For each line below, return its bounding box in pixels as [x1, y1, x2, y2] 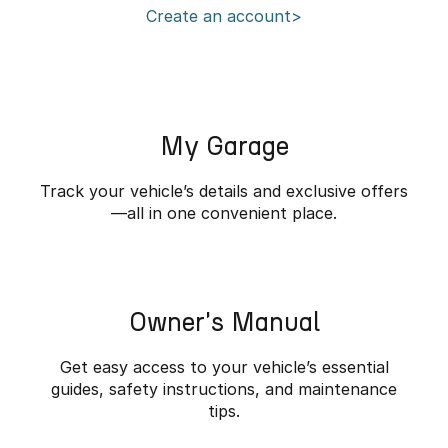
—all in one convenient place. [111, 203, 337, 223]
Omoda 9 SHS [57, 13, 172, 35]
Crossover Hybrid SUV [40, 38, 189, 55]
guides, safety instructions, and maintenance [51, 379, 397, 399]
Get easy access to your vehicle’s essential [59, 357, 389, 377]
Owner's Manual [128, 306, 320, 338]
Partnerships [16, 8, 99, 25]
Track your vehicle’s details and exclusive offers [40, 181, 408, 201]
